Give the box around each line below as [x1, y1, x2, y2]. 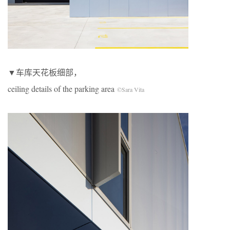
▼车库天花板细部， [8, 66, 82, 78]
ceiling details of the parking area [8, 83, 117, 94]
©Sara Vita [117, 85, 144, 93]
